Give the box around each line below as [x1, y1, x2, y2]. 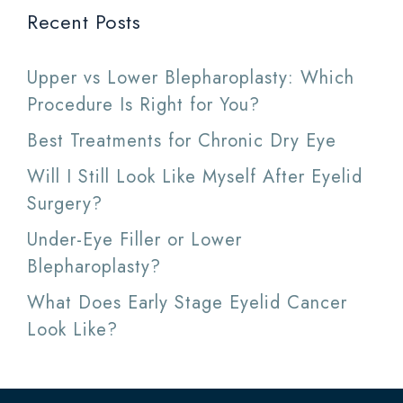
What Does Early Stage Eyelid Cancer [27, 290, 347, 317]
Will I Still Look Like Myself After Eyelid [27, 164, 363, 191]
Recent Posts [27, 7, 140, 37]
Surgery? [27, 191, 103, 218]
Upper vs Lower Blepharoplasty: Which [27, 65, 354, 92]
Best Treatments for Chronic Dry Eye [27, 128, 336, 155]
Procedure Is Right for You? [27, 92, 260, 119]
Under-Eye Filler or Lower [27, 227, 242, 254]
